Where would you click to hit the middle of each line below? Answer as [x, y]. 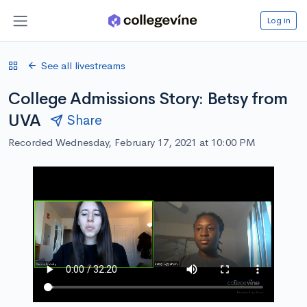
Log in [279, 20]
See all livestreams [83, 65]
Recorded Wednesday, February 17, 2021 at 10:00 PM [132, 142]
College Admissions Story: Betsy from [148, 98]
